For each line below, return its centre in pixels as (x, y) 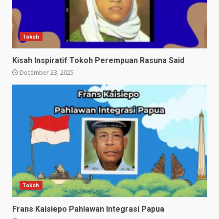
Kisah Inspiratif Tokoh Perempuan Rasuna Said (98, 61)
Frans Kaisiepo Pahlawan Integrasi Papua (88, 209)
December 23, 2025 (46, 73)
